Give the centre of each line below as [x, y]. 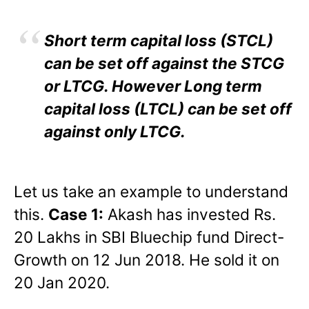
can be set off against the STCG [164, 63]
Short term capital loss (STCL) [159, 41]
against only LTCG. [115, 132]
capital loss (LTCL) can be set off [168, 109]
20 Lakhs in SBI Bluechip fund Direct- [149, 237]
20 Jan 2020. [62, 283]
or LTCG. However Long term [153, 86]
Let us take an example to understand [151, 192]
